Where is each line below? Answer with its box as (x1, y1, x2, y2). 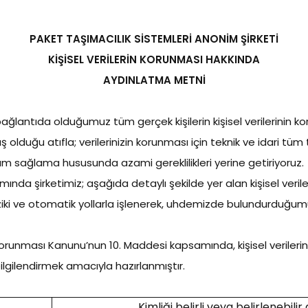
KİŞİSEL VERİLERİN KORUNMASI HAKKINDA (48, 52, 260, 67)
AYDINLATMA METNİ (102, 73, 206, 87)
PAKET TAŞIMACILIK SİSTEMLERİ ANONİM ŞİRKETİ (30, 32, 278, 46)
